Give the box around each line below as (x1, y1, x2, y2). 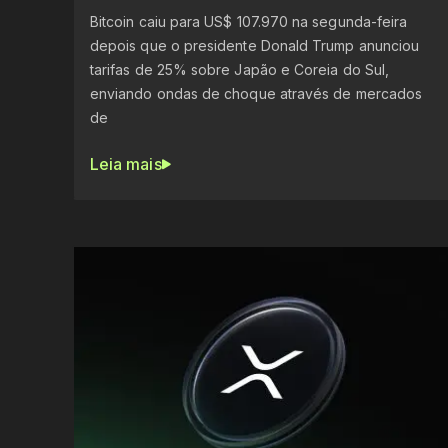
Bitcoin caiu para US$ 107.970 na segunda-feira (90, 13, 408, 31)
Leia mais (90, 154, 162, 175)
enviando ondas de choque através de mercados (90, 85, 423, 103)
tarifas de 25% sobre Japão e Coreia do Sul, (90, 61, 390, 79)
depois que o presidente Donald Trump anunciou (90, 37, 420, 55)
